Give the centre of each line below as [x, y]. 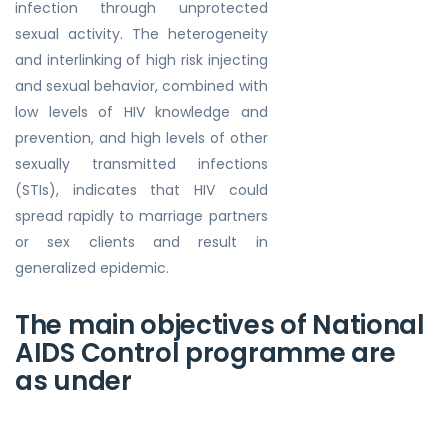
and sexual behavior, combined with [141, 86]
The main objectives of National [220, 325]
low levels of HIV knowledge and [141, 112]
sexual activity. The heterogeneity [141, 34]
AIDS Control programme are [205, 353]
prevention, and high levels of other [141, 138]
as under [73, 381]
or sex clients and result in [141, 242]
